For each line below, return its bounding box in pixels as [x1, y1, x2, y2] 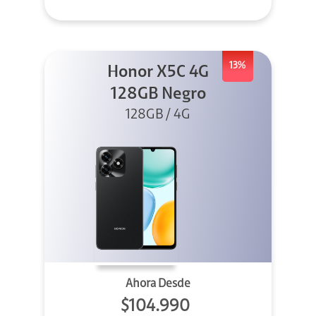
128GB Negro [110, 86, 206, 104]
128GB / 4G [126, 108, 190, 123]
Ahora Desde [126, 278, 190, 291]
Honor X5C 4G [107, 64, 209, 82]
